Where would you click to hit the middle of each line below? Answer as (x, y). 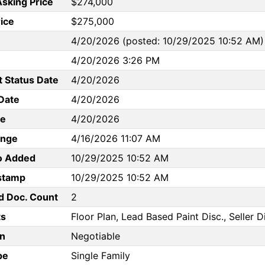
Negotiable (96, 236)
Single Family (101, 256)
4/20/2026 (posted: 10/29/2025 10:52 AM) (167, 41)
